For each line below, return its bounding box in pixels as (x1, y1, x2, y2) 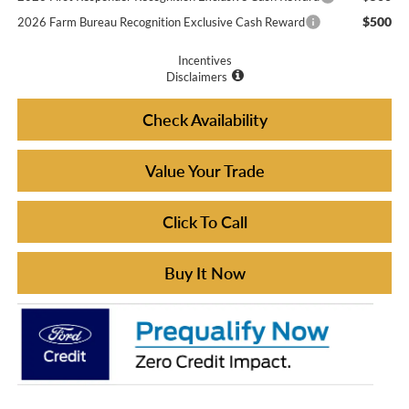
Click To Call (162, 211, 247, 232)
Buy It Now (163, 262, 246, 283)
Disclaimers (165, 68, 227, 84)
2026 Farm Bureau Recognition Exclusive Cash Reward (16, 14, 305, 29)
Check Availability (142, 109, 267, 130)
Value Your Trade (144, 160, 265, 181)
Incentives (177, 52, 232, 68)
